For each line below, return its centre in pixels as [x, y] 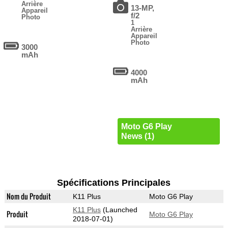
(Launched [119, 210]
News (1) [137, 136]
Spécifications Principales [114, 183]
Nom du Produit [28, 196]
